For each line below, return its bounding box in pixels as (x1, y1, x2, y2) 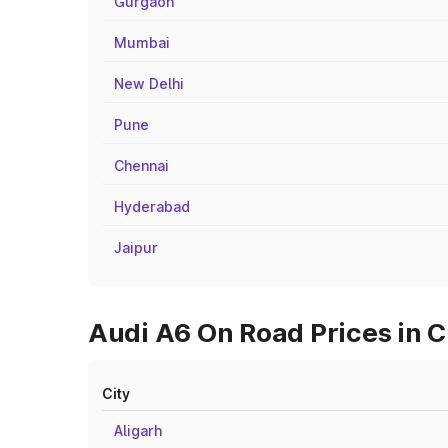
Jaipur (114, 239, 158, 256)
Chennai (114, 157, 169, 174)
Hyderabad (114, 198, 190, 215)
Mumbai (114, 34, 170, 51)
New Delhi (114, 75, 184, 92)
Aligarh (114, 422, 162, 439)
